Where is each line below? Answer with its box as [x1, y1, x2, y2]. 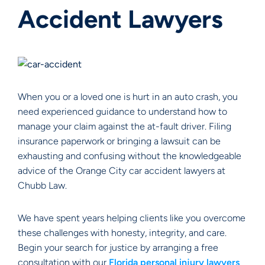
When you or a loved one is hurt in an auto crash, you [18, 91, 238, 102]
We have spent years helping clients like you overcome [18, 212, 245, 224]
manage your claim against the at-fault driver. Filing [18, 121, 231, 132]
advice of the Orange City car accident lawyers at [18, 165, 225, 176]
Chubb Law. [18, 180, 67, 191]
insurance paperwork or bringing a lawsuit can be [18, 135, 221, 147]
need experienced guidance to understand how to [18, 106, 227, 117]
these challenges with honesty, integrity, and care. [18, 227, 227, 238]
